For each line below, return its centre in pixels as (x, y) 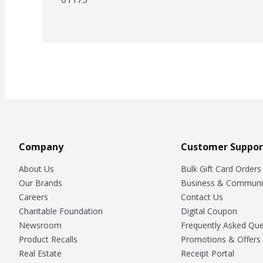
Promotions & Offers (220, 239)
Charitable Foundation (61, 211)
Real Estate (40, 253)
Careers (33, 197)
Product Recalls (48, 239)
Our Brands (41, 183)
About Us (36, 168)
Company (41, 146)
